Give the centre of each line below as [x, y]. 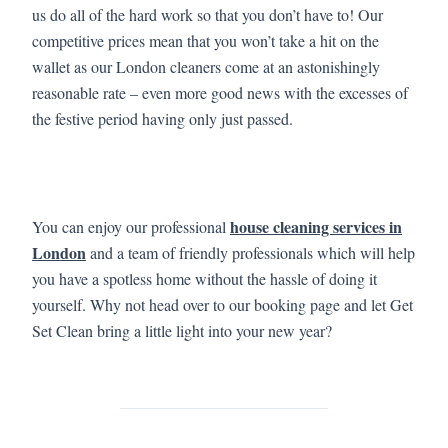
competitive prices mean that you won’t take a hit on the [205, 40]
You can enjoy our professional [131, 226]
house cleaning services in [316, 226]
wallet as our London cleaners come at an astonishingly [206, 66]
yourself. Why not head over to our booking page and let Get [222, 304]
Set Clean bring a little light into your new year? [182, 330]
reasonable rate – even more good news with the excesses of [220, 92]
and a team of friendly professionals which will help [250, 252]
